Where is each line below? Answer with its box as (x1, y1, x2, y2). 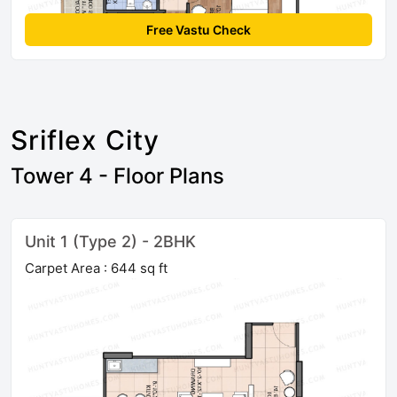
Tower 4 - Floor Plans (11, 162, 224, 189)
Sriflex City (11, 123, 160, 156)
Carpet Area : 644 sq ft (25, 259, 167, 276)
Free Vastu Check (146, 21, 251, 37)
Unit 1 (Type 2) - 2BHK (25, 231, 196, 251)
